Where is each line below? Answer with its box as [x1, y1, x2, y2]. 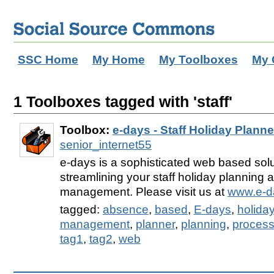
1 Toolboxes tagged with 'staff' [13, 92, 232, 110]
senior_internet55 [59, 138, 152, 152]
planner [135, 217, 175, 231]
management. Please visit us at [59, 185, 228, 198]
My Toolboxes [158, 53, 238, 67]
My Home [92, 53, 145, 67]
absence [102, 202, 149, 216]
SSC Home [17, 53, 78, 67]
